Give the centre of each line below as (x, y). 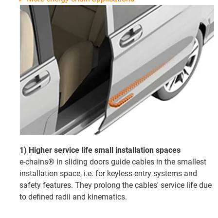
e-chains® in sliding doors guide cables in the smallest (113, 162)
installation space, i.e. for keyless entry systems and (108, 173)
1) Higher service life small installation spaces (100, 150)
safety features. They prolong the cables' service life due (116, 185)
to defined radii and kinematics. (73, 197)
